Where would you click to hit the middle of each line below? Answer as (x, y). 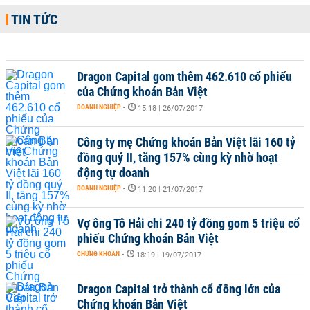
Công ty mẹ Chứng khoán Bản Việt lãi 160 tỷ (186, 142)
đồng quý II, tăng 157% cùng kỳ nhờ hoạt (177, 157)
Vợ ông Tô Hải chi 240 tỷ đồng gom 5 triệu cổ (188, 223)
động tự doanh (113, 173)
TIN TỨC (34, 19)
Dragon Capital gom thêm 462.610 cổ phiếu (184, 76)
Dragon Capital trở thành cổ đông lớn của (179, 289)
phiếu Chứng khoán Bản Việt (148, 238)
